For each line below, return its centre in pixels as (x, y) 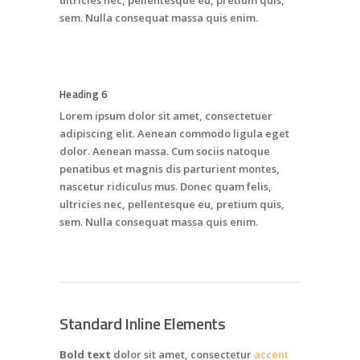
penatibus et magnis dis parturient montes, (170, 169)
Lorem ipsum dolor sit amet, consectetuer (166, 116)
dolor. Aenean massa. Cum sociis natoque (165, 151)
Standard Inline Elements (143, 324)
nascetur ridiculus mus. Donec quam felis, (166, 187)
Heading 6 (84, 94)
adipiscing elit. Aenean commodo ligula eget (174, 134)
